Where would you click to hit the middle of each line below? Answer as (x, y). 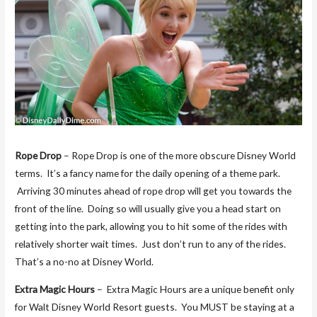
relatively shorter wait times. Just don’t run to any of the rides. (152, 244)
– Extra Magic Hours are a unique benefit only (195, 289)
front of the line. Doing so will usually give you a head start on (148, 209)
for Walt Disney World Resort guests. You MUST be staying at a (155, 306)
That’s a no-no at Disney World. (85, 262)
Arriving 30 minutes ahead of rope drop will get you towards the (154, 191)
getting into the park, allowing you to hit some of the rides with (151, 226)
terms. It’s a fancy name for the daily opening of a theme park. (148, 173)
